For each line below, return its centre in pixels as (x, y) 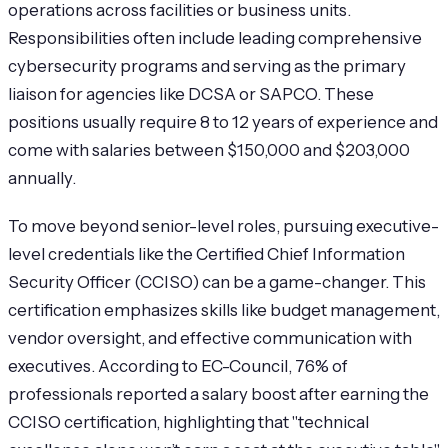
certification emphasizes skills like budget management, (224, 310)
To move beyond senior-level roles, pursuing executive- (223, 226)
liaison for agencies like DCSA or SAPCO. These (191, 93)
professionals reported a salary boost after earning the (218, 394)
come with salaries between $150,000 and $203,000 (209, 149)
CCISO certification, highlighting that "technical (188, 422)
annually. (42, 177)
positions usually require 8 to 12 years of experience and (223, 121)
